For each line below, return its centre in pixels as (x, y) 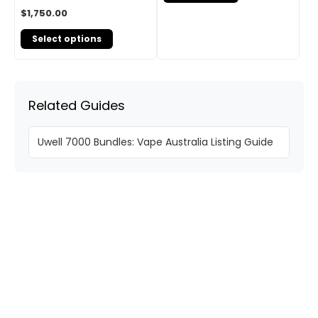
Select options (67, 39)
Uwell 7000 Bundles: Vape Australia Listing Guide (155, 142)
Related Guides (77, 106)
